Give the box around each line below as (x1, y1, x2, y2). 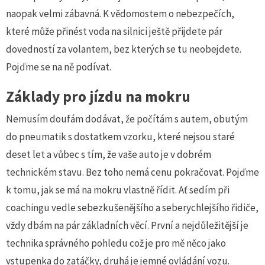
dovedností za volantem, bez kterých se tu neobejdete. (6, 42, 241, 56)
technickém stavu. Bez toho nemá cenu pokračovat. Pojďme (6, 165, 259, 179)
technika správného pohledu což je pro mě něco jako (6, 236, 226, 250)
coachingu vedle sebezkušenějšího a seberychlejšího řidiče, (6, 201, 258, 214)
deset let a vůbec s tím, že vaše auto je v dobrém (6, 147, 211, 161)
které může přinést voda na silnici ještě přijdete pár (6, 24, 222, 38)
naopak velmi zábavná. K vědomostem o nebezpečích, (6, 7, 234, 20)
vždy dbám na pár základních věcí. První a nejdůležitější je (6, 218, 248, 232)
